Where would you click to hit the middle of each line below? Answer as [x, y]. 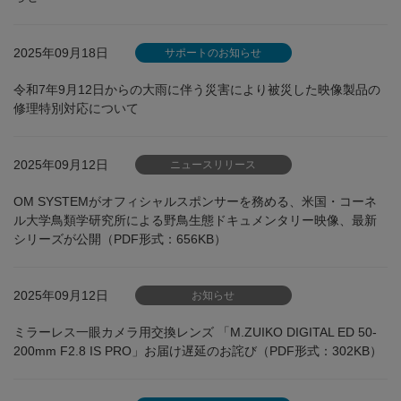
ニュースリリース [213, 165]
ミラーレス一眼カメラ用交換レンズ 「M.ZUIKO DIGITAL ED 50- [195, 332]
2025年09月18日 [61, 52]
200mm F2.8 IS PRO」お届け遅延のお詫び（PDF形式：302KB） [198, 351]
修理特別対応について [76, 108]
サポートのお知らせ [213, 53]
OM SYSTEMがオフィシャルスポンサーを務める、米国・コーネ [195, 201]
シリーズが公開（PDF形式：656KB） [120, 239]
